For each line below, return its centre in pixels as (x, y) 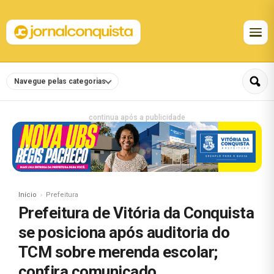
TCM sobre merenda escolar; (118, 252)
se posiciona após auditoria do (124, 232)
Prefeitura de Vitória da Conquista (136, 213)
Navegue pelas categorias (60, 82)
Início (28, 194)
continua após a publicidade (137, 117)
